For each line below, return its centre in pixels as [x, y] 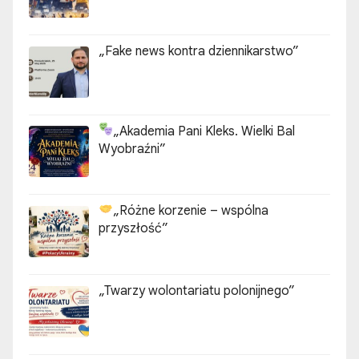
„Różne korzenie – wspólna [191, 211]
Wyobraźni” [132, 149]
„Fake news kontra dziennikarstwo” [199, 51]
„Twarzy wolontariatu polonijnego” [197, 291]
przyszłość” [133, 229]
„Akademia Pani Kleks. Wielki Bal [204, 131]
